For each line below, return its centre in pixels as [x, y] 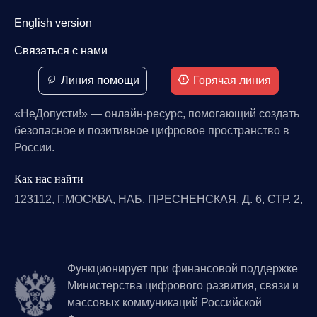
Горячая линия [232, 80]
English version [53, 23]
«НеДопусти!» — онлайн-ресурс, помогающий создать [157, 113]
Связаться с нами [61, 50]
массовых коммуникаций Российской [165, 302]
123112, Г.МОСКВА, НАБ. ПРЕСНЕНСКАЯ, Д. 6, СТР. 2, [158, 199]
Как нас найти [49, 178]
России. [34, 147]
